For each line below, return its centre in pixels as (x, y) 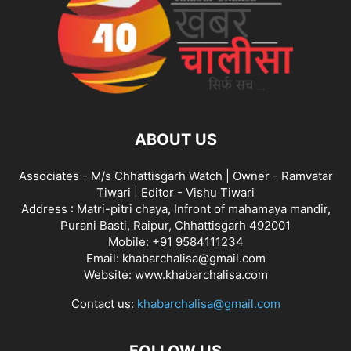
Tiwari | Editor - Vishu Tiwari (175, 192)
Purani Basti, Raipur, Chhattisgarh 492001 (175, 225)
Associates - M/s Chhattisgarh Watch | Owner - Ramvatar (175, 175)
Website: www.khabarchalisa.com (175, 274)
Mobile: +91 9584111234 (175, 241)
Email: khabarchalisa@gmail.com (175, 258)
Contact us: (104, 303)
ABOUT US (175, 139)
